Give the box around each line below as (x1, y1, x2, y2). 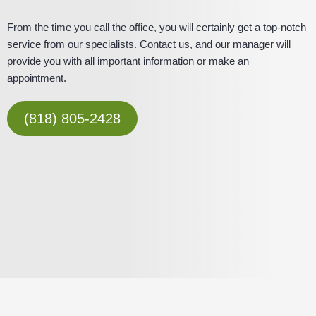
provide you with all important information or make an (7, 54, 249, 67)
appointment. (7, 71, 66, 84)
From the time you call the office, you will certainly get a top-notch (7, 20, 306, 33)
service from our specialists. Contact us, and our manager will (7, 37, 291, 50)
